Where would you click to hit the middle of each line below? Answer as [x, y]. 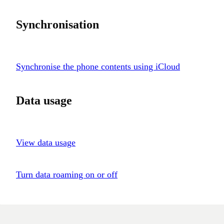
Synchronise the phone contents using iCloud [98, 67]
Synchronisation [57, 25]
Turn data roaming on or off [67, 175]
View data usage [46, 143]
